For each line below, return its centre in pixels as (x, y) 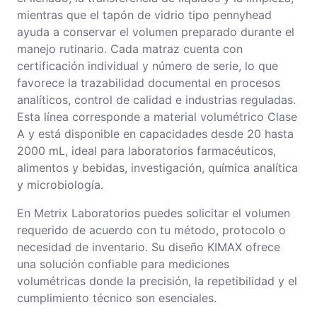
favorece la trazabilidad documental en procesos (149, 82)
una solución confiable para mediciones (123, 264)
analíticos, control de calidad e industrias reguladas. (156, 99)
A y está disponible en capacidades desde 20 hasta (155, 133)
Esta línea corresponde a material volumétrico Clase (157, 116)
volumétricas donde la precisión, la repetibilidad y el (157, 281)
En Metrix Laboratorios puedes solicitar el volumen (154, 213)
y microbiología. (60, 184)
